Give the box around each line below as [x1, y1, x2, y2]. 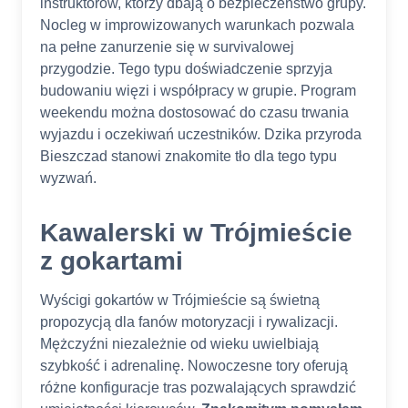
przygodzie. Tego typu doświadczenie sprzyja [40, 61, 332, 77]
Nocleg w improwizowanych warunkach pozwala [40, 17, 354, 34]
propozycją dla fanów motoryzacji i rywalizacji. [40, 314, 338, 331]
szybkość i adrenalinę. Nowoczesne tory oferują [40, 358, 348, 374]
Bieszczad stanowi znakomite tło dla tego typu [40, 148, 337, 165]
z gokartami [40, 247, 183, 276]
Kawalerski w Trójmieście [40, 219, 352, 248]
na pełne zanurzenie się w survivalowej [40, 39, 294, 56]
